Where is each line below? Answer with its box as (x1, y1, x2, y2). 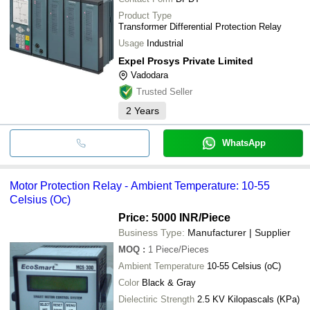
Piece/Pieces (156, 244, 209, 255)
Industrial (147, 37, 183, 48)
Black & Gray (142, 277, 196, 288)
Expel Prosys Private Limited (118, 55, 253, 66)
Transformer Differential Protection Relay (118, 21, 282, 32)
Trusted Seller (136, 86, 192, 97)
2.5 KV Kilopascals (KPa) (197, 293, 300, 304)
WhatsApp (221, 137, 266, 148)
